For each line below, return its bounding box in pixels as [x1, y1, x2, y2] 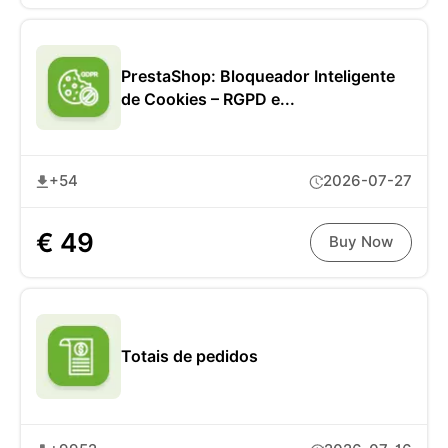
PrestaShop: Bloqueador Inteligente [121, 66, 395, 86]
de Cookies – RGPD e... [121, 89, 295, 109]
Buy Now [329, 233, 393, 252]
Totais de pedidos [121, 347, 258, 367]
